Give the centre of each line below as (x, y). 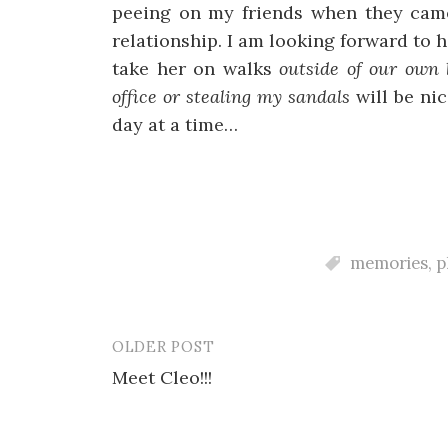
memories (389, 262)
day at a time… (175, 124)
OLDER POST (163, 346)
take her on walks (196, 68)
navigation (176, 394)
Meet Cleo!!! (162, 377)
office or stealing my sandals (231, 96)
